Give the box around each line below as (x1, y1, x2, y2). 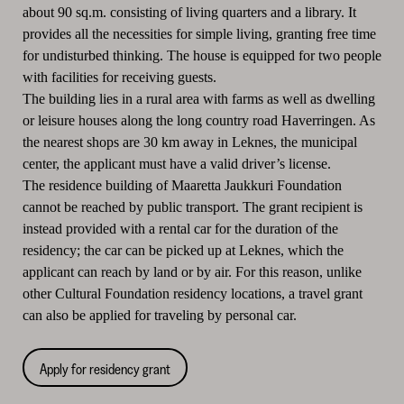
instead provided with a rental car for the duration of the (22, 221, 338, 237)
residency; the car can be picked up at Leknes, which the (22, 243, 344, 259)
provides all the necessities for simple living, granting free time (22, 26, 376, 42)
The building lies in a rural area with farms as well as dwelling (22, 91, 375, 107)
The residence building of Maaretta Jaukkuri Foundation (22, 178, 342, 194)
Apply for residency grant (40, 359, 171, 378)
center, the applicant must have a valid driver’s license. (22, 156, 331, 172)
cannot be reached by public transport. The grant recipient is (22, 199, 363, 216)
